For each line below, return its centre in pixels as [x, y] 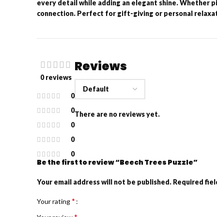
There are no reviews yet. [117, 114]
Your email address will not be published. [104, 182]
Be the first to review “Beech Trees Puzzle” [117, 162]
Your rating [54, 201]
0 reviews [56, 77]
